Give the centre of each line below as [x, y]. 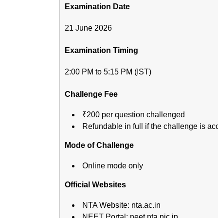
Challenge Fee [91, 94]
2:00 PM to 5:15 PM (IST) [108, 72]
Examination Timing [101, 51]
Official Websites [95, 185]
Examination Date [97, 7]
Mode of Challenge [99, 145]
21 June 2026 [88, 28]
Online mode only [113, 166]
